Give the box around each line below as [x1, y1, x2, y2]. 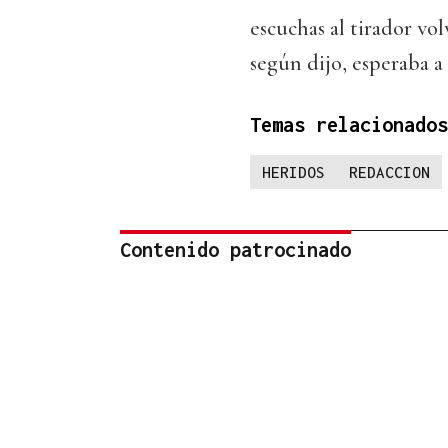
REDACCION [349, 163, 430, 182]
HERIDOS [262, 163, 325, 182]
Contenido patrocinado [120, 238, 351, 262]
